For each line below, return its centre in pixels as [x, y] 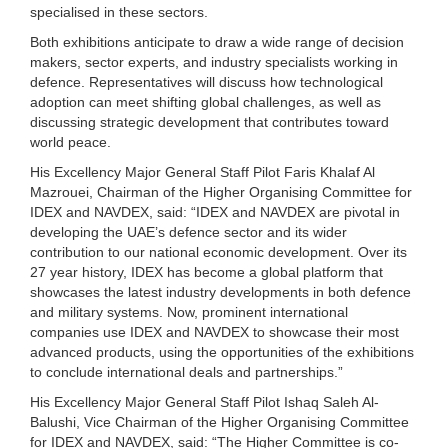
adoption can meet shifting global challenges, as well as [205, 101]
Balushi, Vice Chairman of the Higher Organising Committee [219, 421]
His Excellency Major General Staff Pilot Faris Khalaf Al [202, 171]
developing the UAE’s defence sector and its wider [188, 231]
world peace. [70, 141]
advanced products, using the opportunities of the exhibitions [222, 351]
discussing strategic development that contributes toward [209, 121]
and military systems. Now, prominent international [189, 311]
